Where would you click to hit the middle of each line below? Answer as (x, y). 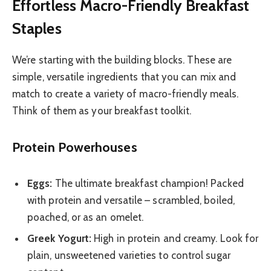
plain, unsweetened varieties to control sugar (129, 256)
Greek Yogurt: (60, 239)
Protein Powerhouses (75, 147)
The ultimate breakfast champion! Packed (148, 183)
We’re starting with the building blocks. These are (122, 60)
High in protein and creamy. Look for (175, 239)
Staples (37, 28)
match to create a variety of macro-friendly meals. (126, 94)
